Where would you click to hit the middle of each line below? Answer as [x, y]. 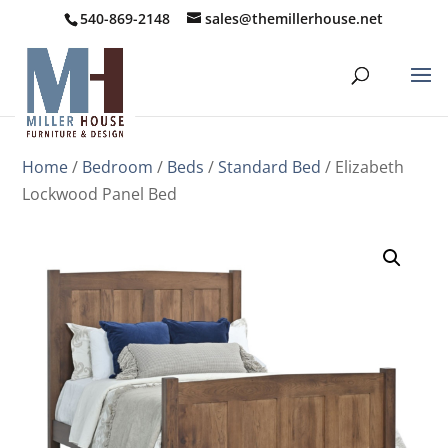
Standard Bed [270, 167]
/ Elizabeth [363, 167]
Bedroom [118, 167]
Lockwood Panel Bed [100, 194]
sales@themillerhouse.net [294, 18]
